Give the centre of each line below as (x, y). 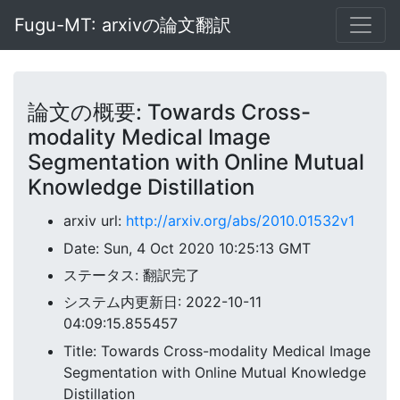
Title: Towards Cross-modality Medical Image (217, 350)
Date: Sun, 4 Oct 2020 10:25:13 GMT (187, 248)
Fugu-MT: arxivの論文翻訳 (123, 25)
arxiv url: (95, 221)
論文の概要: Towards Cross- (169, 112)
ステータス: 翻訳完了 (132, 275)
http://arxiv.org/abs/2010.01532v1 (240, 221)
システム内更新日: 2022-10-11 (162, 302)
